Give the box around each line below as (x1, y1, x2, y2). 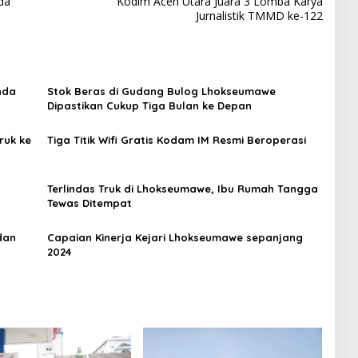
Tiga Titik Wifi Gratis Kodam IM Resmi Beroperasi (46, 133, 306, 146)
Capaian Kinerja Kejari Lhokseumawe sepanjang (46, 230, 303, 244)
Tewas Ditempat (46, 196, 132, 209)
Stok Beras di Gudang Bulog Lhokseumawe (46, 84, 276, 97)
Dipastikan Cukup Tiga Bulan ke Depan (46, 98, 255, 112)
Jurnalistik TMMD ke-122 (195, 7, 323, 23)
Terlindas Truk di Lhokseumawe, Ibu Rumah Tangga (46, 181, 318, 195)
